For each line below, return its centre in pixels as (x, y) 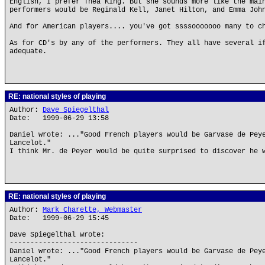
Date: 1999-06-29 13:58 (59, 118)
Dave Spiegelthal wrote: (57, 235)
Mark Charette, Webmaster (92, 210)
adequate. (28, 51)
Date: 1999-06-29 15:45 (59, 218)
